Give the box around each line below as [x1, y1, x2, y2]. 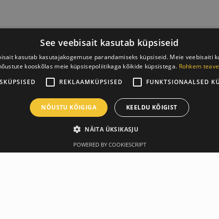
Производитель [37, 148, 101, 158]
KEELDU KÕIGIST [126, 103, 177, 111]
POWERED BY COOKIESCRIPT [73, 141, 146, 148]
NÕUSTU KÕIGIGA [41, 103, 96, 111]
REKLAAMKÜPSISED [59, 78, 123, 86]
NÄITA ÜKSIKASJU [85, 125, 139, 133]
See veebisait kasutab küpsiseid [40, 37, 179, 48]
